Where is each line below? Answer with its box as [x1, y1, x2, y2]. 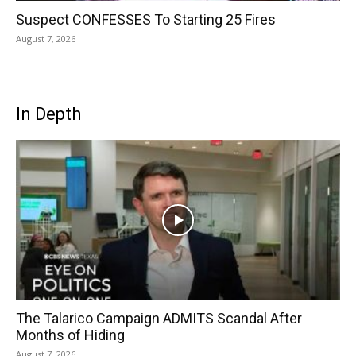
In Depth [16, 103, 81, 124]
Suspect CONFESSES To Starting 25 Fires [16, 10, 276, 28]
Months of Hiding [16, 327, 125, 344]
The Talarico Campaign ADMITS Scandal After [16, 310, 302, 327]
